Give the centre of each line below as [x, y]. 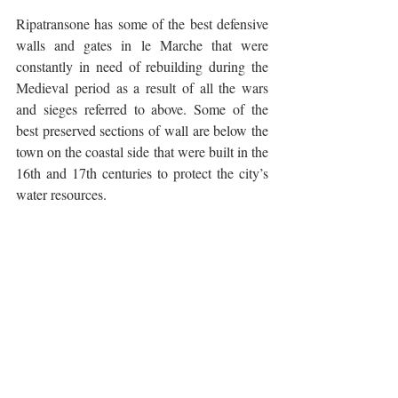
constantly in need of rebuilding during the [142, 66]
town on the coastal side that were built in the [142, 151]
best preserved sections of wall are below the [142, 130]
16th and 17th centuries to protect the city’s [142, 172]
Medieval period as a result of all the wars [142, 87]
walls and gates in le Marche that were [142, 44]
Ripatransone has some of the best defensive [142, 23]
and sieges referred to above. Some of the [142, 108]
